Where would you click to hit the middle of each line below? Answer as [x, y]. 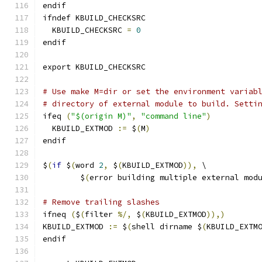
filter [101, 214]
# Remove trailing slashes [101, 202]
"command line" [174, 116]
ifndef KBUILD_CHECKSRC [94, 18]
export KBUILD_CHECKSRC [94, 67]
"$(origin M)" [101, 116]
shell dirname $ [167, 227]
